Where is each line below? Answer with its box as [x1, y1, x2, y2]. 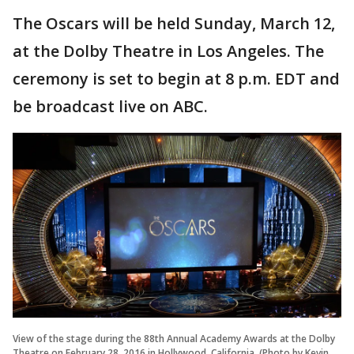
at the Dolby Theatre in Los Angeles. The [13, 40, 324, 62]
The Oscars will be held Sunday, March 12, [13, 13, 335, 34]
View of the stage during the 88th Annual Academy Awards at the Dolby [13, 331, 335, 345]
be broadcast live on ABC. [13, 96, 208, 117]
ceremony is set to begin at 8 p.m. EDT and [13, 68, 340, 89]
